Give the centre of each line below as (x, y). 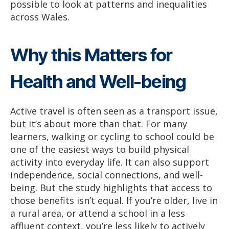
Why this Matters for (91, 55)
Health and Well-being (98, 82)
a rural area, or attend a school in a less (98, 213)
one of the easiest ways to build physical (100, 150)
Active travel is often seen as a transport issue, (114, 111)
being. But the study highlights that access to (111, 188)
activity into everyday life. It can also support (110, 162)
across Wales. (40, 17)
